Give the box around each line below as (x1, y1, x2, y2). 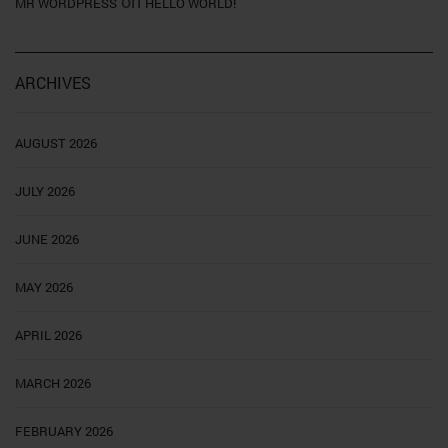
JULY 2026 (15, 181, 75, 200)
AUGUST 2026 (15, 133, 97, 152)
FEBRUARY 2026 (15, 421, 113, 440)
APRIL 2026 (15, 325, 82, 344)
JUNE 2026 (15, 229, 79, 248)
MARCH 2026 (15, 373, 91, 392)
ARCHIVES (15, 71, 91, 93)
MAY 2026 (15, 277, 73, 296)
